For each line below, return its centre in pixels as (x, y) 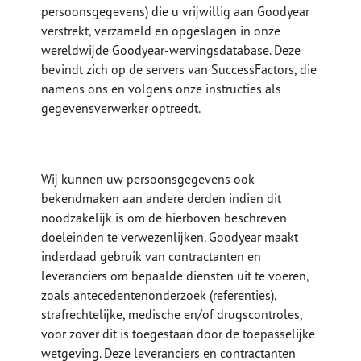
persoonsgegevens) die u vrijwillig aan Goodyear (176, 12)
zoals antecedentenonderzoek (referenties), (159, 295)
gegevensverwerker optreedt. (121, 108)
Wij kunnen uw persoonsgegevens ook (148, 179)
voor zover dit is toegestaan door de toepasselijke (178, 334)
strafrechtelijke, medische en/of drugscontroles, (172, 315)
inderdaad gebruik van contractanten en (151, 257)
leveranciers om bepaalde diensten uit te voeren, (175, 276)
